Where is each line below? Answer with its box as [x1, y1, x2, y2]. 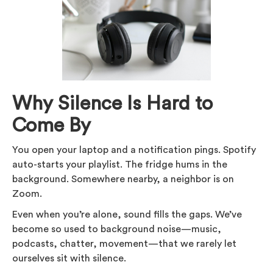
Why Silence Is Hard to [12, 93, 213, 113]
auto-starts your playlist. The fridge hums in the [12, 159, 227, 169]
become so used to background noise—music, [12, 224, 221, 234]
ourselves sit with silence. [12, 253, 126, 263]
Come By [12, 115, 91, 135]
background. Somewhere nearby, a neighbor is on [12, 174, 234, 184]
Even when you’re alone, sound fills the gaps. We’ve [12, 209, 242, 219]
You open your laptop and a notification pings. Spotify [12, 144, 256, 155]
